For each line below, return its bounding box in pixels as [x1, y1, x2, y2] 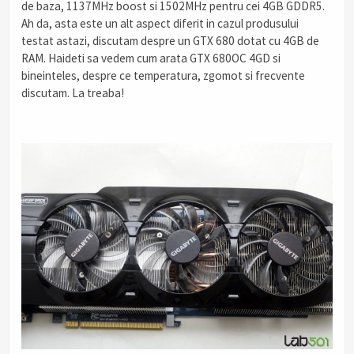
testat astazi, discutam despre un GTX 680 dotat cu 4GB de [21, 32, 319, 48]
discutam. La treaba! [21, 85, 124, 100]
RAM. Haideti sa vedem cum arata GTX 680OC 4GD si [21, 50, 281, 66]
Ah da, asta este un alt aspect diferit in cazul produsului [21, 15, 299, 31]
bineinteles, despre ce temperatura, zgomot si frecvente [21, 67, 305, 83]
